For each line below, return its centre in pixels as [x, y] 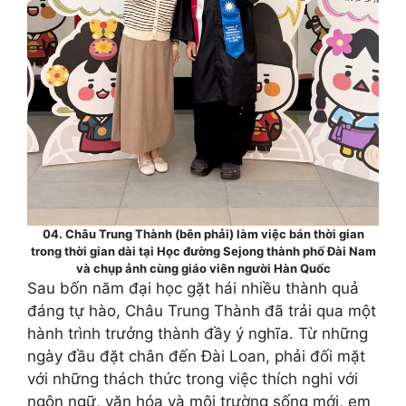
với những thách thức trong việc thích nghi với [193, 379]
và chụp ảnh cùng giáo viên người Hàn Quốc [203, 268]
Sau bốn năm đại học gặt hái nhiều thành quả [193, 288]
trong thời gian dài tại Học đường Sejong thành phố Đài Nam [203, 251]
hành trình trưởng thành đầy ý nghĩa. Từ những [198, 333]
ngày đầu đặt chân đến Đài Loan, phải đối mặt [196, 356]
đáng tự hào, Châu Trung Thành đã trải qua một [202, 311]
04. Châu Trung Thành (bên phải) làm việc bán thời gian [203, 234]
